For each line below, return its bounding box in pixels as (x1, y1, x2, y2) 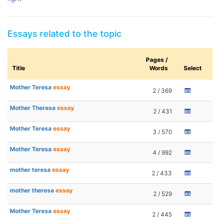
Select (184, 64, 202, 72)
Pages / (146, 56, 168, 64)
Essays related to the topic (7, 28, 121, 39)
